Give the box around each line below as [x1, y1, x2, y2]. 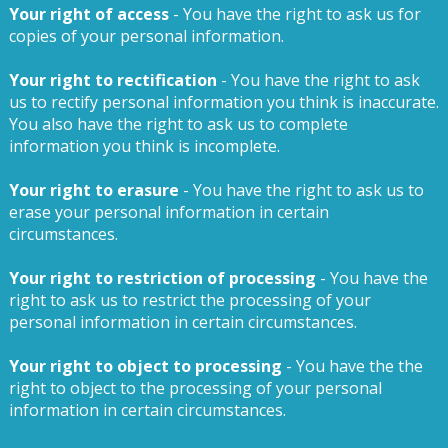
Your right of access [8, 2, 169, 25]
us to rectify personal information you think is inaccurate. [8, 90, 439, 113]
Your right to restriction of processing [8, 266, 316, 289]
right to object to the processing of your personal [8, 376, 382, 399]
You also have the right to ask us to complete [8, 112, 348, 135]
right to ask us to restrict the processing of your [8, 288, 371, 311]
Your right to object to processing [8, 354, 286, 377]
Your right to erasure [8, 178, 179, 201]
